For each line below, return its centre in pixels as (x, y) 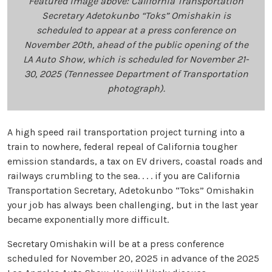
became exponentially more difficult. (88, 220)
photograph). (136, 89)
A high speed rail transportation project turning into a (126, 132)
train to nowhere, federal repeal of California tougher (122, 147)
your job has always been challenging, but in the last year (133, 205)
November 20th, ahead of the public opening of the (136, 45)
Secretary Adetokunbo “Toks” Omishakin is (136, 16)
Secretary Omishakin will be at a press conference (116, 244)
